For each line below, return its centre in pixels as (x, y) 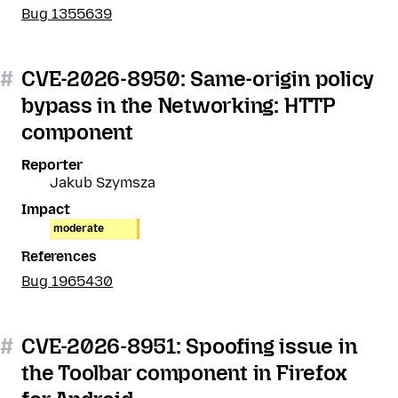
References (59, 256)
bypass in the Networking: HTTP (178, 105)
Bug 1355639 (67, 14)
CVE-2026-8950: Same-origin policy (198, 79)
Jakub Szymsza (103, 183)
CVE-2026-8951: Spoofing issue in (189, 346)
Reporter (52, 165)
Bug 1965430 (67, 281)
